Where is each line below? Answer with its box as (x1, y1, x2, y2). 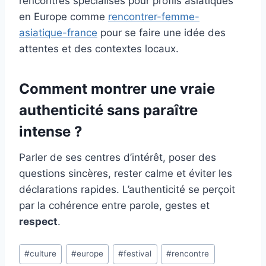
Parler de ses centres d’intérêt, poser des (19, 151, 216, 163)
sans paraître (103, 101, 198, 119)
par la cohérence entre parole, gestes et (19, 199, 210, 211)
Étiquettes (18, 240, 66, 253)
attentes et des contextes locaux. (19, 42, 179, 55)
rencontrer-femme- (108, 10, 199, 23)
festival (123, 249, 152, 259)
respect (19, 215, 58, 227)
